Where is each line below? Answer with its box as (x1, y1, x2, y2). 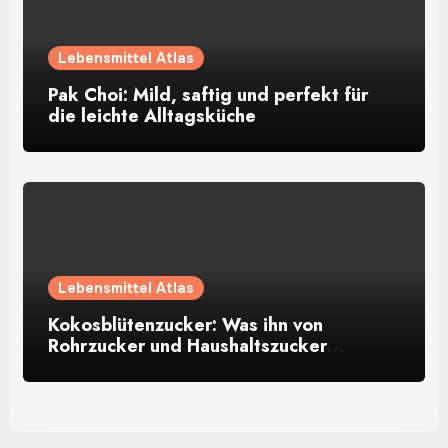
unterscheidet (48, 353, 168, 380)
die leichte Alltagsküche (48, 102, 257, 129)
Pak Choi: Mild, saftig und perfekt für (48, 81, 369, 108)
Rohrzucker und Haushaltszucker (48, 332, 328, 359)
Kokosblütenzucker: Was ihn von (48, 311, 324, 338)
